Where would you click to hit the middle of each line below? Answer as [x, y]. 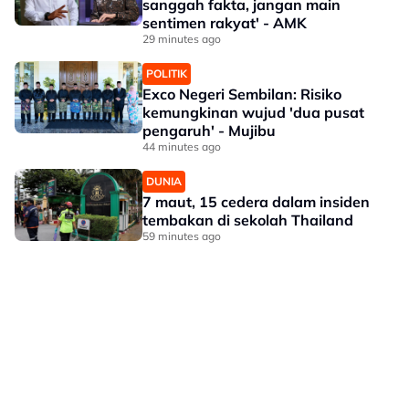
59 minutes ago [182, 236]
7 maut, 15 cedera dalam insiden [256, 202]
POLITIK [167, 73]
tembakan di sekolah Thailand [248, 220]
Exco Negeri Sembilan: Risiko [242, 94]
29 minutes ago [182, 39]
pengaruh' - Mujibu [209, 131]
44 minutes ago [182, 147]
